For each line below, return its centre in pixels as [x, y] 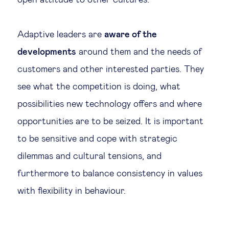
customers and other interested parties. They [111, 70]
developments [47, 52]
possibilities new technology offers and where [110, 104]
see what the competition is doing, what [99, 87]
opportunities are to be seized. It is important [110, 122]
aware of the [131, 35]
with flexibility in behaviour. [72, 191]
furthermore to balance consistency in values [110, 174]
